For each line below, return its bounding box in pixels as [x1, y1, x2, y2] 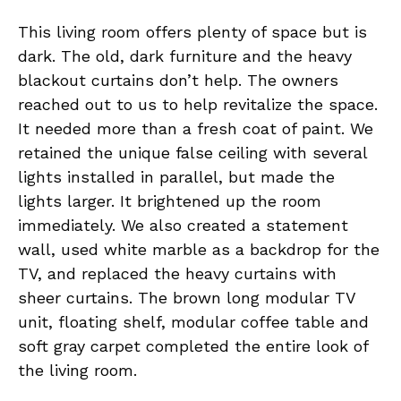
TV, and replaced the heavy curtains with [18, 263, 337, 283]
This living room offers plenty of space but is [18, 21, 367, 41]
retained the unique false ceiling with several [18, 142, 367, 162]
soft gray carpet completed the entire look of [18, 336, 368, 355]
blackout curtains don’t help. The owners [18, 70, 338, 90]
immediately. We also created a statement [18, 215, 348, 235]
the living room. [18, 360, 137, 380]
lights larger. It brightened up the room [18, 191, 321, 210]
